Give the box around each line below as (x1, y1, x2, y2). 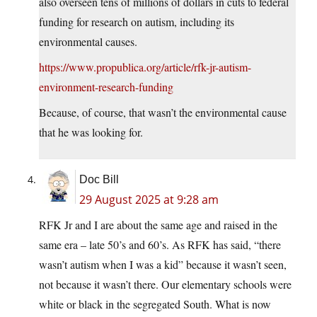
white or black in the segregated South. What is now (39, 296, 271, 312)
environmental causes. (39, 34, 137, 50)
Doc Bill (79, 173, 119, 186)
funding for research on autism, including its (39, 14, 234, 30)
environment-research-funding (39, 79, 173, 95)
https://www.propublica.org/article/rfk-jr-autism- (39, 59, 251, 75)
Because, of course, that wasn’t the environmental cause (39, 105, 287, 120)
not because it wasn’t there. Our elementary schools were (39, 277, 292, 292)
